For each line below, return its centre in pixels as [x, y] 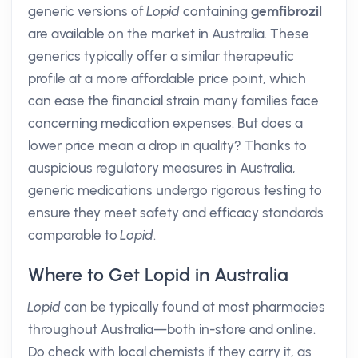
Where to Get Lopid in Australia [158, 275]
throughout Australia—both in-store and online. [172, 329]
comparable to [74, 235]
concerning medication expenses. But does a [165, 123]
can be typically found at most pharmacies [193, 307]
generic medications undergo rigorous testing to [175, 190]
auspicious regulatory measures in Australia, [162, 168]
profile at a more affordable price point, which [167, 78]
